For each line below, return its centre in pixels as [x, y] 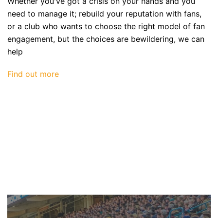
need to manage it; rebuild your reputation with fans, [104, 14]
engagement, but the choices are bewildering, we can [106, 39]
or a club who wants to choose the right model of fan [106, 27]
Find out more [33, 74]
